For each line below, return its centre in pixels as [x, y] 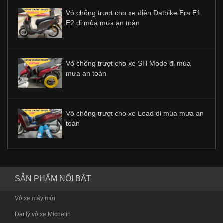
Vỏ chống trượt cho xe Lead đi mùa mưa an [135, 114]
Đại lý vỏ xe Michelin [43, 214]
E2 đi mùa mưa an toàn [103, 23]
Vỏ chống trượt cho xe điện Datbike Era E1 [133, 13]
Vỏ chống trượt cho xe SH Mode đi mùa [128, 63]
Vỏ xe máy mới [35, 198]
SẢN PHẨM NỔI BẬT [53, 179]
